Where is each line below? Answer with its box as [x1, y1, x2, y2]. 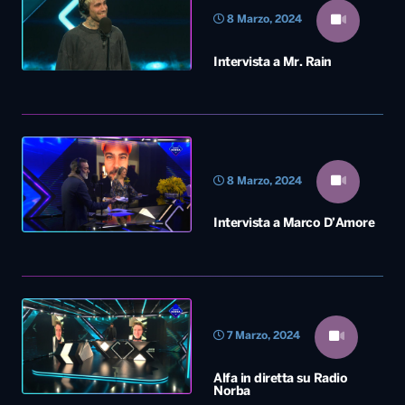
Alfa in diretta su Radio [213, 372, 347, 385]
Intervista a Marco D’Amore [213, 218, 374, 231]
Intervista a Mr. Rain [213, 56, 332, 69]
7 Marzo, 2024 [224, 331, 300, 342]
